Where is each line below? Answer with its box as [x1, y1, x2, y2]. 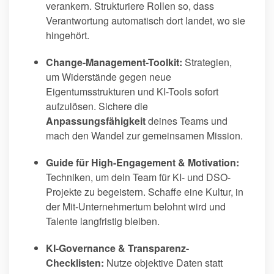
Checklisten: [46, 256, 104, 270]
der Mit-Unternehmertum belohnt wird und [46, 199, 226, 214]
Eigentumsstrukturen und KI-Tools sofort [46, 84, 218, 99]
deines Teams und [146, 114, 228, 128]
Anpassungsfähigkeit [46, 114, 146, 128]
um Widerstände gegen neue [46, 70, 171, 84]
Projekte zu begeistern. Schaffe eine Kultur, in [46, 185, 243, 199]
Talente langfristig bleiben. [46, 214, 160, 229]
